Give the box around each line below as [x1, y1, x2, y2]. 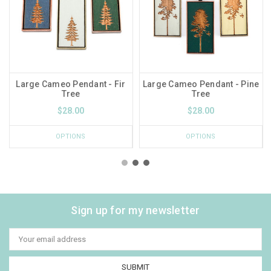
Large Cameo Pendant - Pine [142, 79, 260, 89]
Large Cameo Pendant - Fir [16, 79, 126, 89]
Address [9, 238, 39, 247]
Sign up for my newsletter [71, 203, 200, 217]
